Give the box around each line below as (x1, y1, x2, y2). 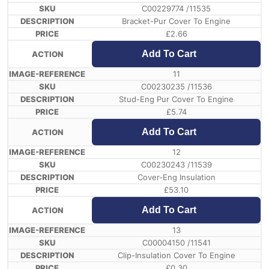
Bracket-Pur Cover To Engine (122, 16, 231, 26)
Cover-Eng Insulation (137, 172, 216, 183)
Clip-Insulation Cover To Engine (117, 250, 235, 261)
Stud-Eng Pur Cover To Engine (119, 94, 234, 104)
